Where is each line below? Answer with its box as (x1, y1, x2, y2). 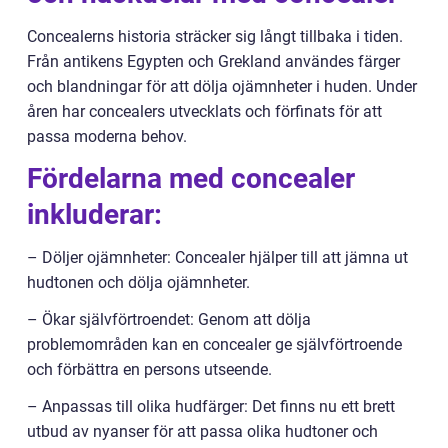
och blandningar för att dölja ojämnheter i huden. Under (27, 76, 417, 96)
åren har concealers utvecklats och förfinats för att (27, 101, 382, 121)
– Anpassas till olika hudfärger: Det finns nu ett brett (27, 396, 395, 416)
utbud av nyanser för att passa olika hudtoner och (27, 421, 378, 441)
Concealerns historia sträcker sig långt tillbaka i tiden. (27, 26, 403, 46)
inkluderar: (27, 197, 162, 231)
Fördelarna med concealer (27, 161, 355, 195)
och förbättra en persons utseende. (27, 359, 272, 379)
